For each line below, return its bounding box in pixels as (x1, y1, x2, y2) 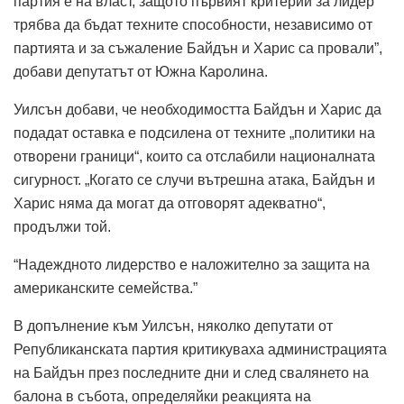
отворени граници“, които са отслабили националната (14, 148, 375, 164)
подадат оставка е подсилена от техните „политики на (14, 124, 375, 141)
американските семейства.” (14, 280, 197, 296)
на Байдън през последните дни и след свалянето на (14, 364, 369, 381)
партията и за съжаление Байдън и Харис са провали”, (14, 40, 382, 56)
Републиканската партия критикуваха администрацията (14, 341, 387, 357)
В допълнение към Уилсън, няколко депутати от (14, 317, 333, 334)
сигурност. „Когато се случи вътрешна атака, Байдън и (14, 171, 375, 188)
